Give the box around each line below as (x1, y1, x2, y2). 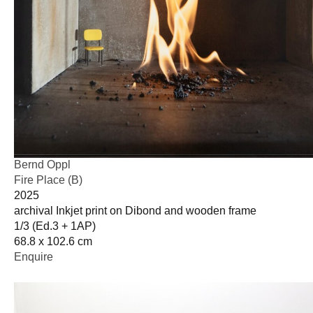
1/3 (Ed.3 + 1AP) (14, 219, 96, 232)
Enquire (14, 250, 53, 263)
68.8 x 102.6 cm (14, 235, 92, 247)
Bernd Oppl (14, 158, 71, 170)
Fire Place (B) (14, 173, 82, 186)
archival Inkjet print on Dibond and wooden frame (14, 204, 256, 217)
